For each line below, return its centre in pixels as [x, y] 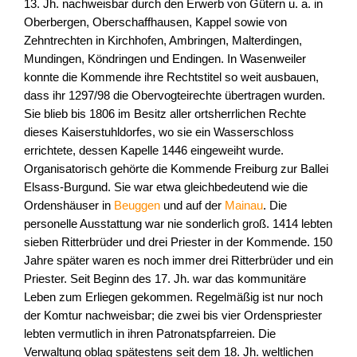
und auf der [192, 206]
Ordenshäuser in [69, 206]
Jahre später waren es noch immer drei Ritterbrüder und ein [178, 261]
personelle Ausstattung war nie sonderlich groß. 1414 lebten [178, 224]
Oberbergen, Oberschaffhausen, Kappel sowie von [155, 22]
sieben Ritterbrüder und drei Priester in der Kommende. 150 [178, 242]
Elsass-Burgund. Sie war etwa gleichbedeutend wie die [166, 187]
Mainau [244, 206]
